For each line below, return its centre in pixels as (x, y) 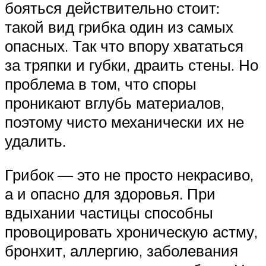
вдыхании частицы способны (109, 213)
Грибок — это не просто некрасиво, (129, 175)
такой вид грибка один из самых (119, 26)
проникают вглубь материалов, (115, 102)
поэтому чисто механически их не (124, 121)
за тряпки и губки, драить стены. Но (132, 64)
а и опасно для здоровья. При (110, 194)
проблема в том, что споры (101, 83)
